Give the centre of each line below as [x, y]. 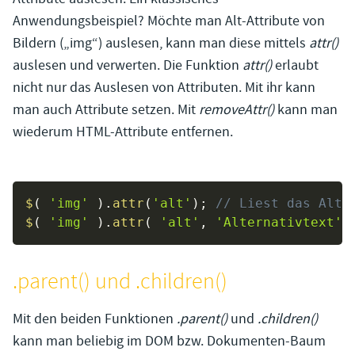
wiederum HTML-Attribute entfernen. [123, 132]
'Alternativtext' [279, 223]
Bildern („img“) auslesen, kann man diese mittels [161, 44]
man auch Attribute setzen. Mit [106, 110]
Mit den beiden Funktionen [93, 319]
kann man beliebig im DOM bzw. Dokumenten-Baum [169, 342]
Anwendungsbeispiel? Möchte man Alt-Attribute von [169, 21]
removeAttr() [237, 110]
